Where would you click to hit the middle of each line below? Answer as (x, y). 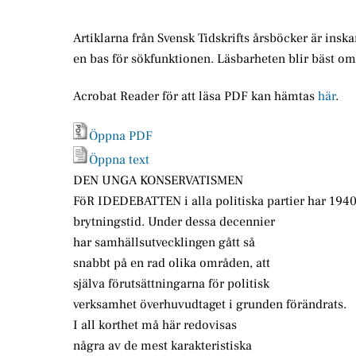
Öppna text (119, 160)
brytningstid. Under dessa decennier (174, 222)
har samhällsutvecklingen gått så (164, 243)
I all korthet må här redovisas (155, 325)
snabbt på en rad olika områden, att (172, 263)
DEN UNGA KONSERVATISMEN (158, 181)
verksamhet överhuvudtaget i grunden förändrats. (210, 305)
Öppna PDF (121, 136)
